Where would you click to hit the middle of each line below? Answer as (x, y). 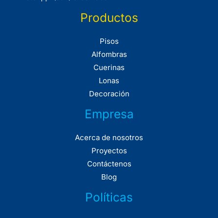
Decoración (109, 94)
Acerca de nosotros (109, 138)
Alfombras (109, 54)
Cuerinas (109, 68)
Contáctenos (109, 164)
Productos (109, 18)
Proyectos (109, 151)
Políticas (109, 197)
